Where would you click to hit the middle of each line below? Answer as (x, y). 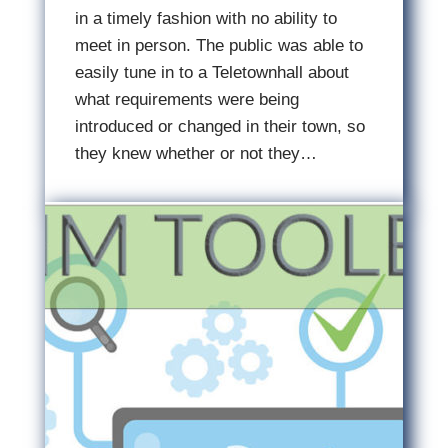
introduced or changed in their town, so (219, 126)
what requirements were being (186, 99)
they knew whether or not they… (195, 153)
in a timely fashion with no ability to (205, 18)
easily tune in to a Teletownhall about (211, 72)
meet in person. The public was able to (218, 45)
